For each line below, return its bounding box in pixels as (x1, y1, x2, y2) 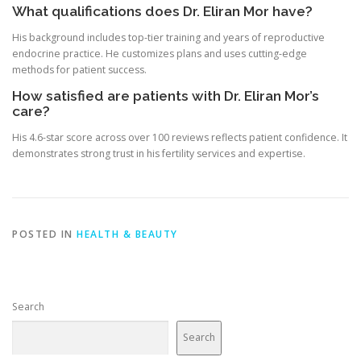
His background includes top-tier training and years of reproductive (12, 31, 325, 45)
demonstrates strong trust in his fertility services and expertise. (12, 147, 305, 161)
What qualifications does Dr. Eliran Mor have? (12, 3, 313, 20)
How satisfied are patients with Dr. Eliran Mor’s (12, 88, 319, 105)
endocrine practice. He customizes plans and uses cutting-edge (12, 47, 307, 61)
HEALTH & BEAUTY (77, 226, 178, 241)
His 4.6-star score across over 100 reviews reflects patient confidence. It (12, 131, 347, 145)
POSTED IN (12, 226, 77, 241)
